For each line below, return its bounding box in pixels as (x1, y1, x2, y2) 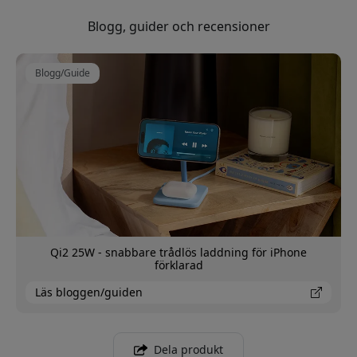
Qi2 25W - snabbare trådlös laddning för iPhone (50, 244, 307, 260)
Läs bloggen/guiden (35, 284, 143, 300)
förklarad (154, 257, 203, 273)
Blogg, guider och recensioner (87, 18, 270, 36)
